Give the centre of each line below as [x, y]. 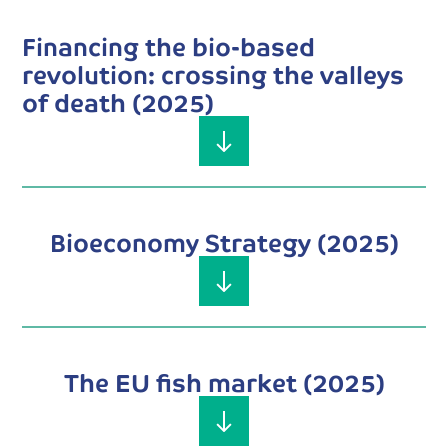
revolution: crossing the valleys [213, 74]
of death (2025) [118, 102]
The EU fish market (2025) [224, 382]
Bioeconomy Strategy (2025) [224, 242]
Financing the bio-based [169, 46]
